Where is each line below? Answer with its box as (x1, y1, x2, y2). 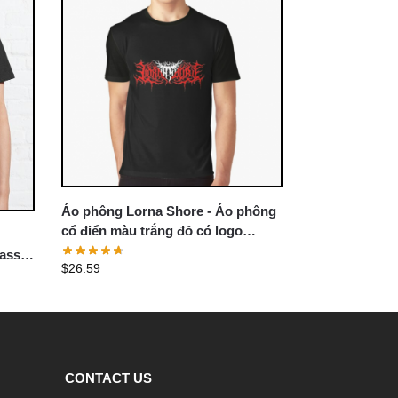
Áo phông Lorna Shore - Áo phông (61, 203, 277, 219)
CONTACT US (65, 370, 152, 386)
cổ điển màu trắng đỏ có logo (61, 223, 243, 239)
